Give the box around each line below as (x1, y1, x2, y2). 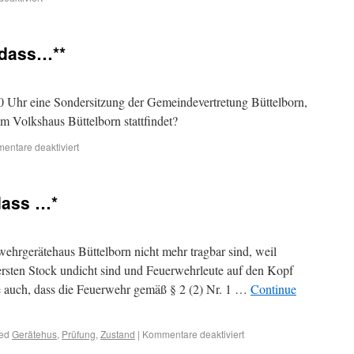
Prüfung (62, 327, 96, 341)
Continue (250, 281, 296, 297)
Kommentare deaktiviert (142, 327, 244, 341)
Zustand (100, 327, 135, 341)
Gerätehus (12, 327, 57, 341)
